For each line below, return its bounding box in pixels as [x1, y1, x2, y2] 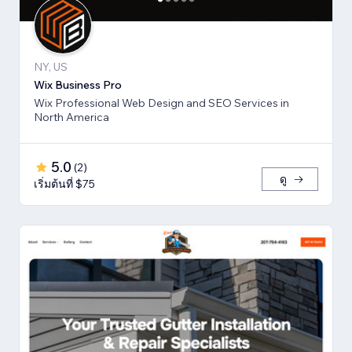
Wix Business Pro [34, 78, 122, 93]
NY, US [34, 60, 68, 75]
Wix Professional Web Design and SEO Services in [34, 96, 289, 111]
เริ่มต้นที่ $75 [34, 177, 95, 192]
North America [34, 110, 109, 125]
